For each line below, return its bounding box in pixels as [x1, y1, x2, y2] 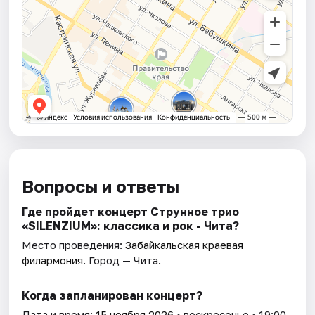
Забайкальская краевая [125, 238, 244, 252]
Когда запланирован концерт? [22, 288, 203, 303]
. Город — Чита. [83, 254, 162, 267]
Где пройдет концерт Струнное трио [22, 205, 240, 219]
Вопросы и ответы [22, 176, 180, 197]
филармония [22, 254, 84, 267]
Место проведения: [22, 238, 126, 252]
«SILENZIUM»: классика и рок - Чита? [22, 219, 240, 233]
